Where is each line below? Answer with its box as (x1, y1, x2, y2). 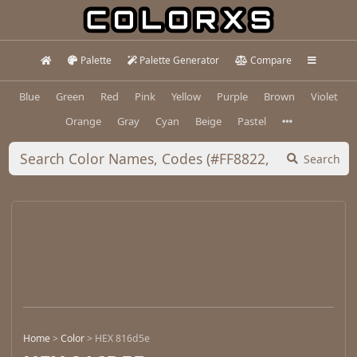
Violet (311, 88, 338, 104)
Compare (249, 53, 292, 67)
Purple (217, 88, 248, 104)
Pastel (237, 113, 266, 128)
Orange (65, 113, 101, 128)
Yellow (171, 88, 201, 104)
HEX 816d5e (95, 331, 150, 346)
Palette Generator (139, 53, 220, 67)
